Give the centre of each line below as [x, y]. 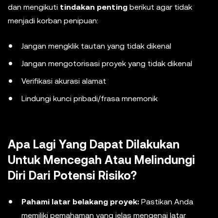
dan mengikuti [34, 7]
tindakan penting [94, 7]
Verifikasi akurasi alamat [64, 81]
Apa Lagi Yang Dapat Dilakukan [94, 145]
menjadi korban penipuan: [53, 21]
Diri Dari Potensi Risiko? [72, 176]
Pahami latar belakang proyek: [80, 202]
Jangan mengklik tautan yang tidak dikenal [96, 46]
